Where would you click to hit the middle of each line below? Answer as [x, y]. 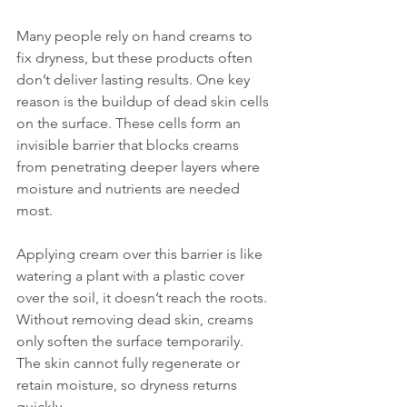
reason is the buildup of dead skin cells [144, 101]
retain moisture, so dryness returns [129, 385]
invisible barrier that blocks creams [129, 145]
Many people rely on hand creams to [136, 36]
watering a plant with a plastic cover [132, 276]
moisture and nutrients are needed [130, 189]
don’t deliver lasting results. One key [135, 79]
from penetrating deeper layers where [140, 167]
